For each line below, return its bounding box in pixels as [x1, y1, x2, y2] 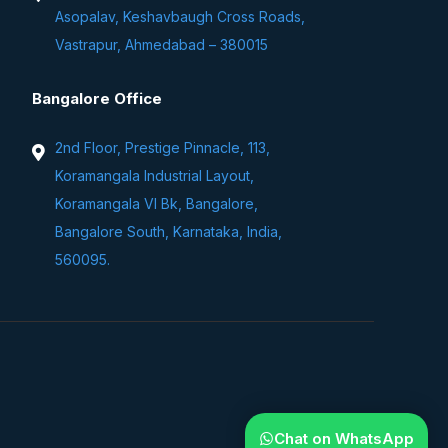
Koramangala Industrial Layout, [55, 166, 254, 184]
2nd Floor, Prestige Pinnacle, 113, [55, 138, 270, 156]
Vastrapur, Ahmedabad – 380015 [55, 35, 268, 53]
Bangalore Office [32, 88, 162, 108]
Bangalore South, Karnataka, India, [55, 222, 282, 240]
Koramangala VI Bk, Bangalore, [55, 194, 258, 212]
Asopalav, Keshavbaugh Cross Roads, [55, 7, 305, 25]
